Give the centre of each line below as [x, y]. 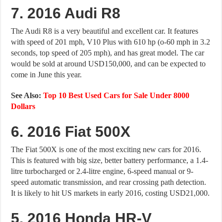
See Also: [27, 95]
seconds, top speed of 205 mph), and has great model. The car [108, 53]
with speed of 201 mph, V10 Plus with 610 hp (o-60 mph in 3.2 [111, 42]
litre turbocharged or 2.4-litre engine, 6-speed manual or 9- [102, 171]
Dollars [23, 106]
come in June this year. [47, 74]
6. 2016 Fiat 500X [71, 131]
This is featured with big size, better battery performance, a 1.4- [110, 160]
